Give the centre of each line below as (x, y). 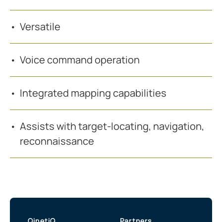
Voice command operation (80, 60)
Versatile (40, 27)
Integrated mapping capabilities (93, 93)
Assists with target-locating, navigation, (112, 126)
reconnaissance (57, 141)
